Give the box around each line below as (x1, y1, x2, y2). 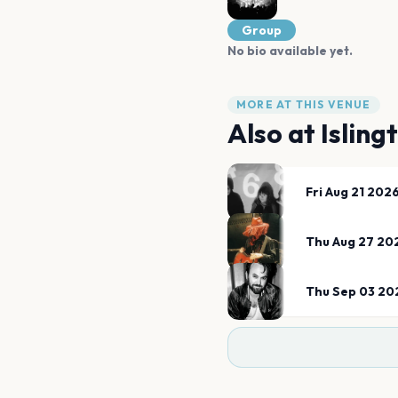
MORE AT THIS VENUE (236, 98, 371, 111)
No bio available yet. (227, 43, 353, 59)
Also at (227, 116, 321, 150)
